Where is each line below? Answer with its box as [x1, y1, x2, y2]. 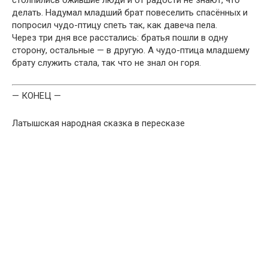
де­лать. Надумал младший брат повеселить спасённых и [12, 7, 248, 18]
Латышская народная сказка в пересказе [12, 118, 185, 129]
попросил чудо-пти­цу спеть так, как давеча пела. [12, 19, 217, 31]
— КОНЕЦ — [12, 90, 61, 101]
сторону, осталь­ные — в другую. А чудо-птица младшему [12, 44, 249, 56]
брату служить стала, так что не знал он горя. [12, 57, 201, 68]
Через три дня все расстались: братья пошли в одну [12, 32, 228, 43]
